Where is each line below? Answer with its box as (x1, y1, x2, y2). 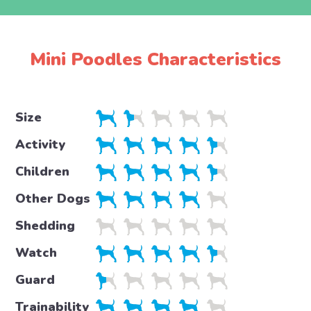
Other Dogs (15, 190, 90, 208)
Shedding (15, 217, 75, 235)
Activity (15, 136, 65, 153)
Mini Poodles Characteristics (30, 47, 281, 72)
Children (15, 163, 69, 180)
